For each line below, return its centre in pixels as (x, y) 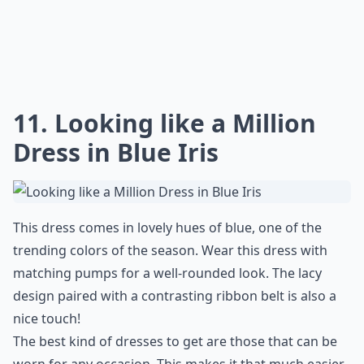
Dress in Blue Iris (116, 152)
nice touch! (47, 318)
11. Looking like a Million (165, 123)
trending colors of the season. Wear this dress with (170, 250)
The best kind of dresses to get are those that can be (175, 341)
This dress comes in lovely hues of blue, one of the (167, 227)
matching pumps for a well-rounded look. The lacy (167, 273)
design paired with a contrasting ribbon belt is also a (175, 296)
